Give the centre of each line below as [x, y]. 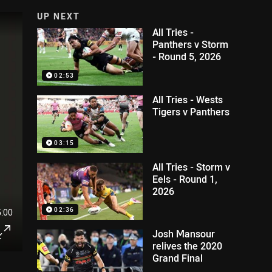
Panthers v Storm [191, 44]
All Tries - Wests [188, 99]
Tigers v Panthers [191, 111]
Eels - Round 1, [185, 179]
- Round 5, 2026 [187, 56]
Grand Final [178, 258]
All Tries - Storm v [192, 167]
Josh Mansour [184, 234]
